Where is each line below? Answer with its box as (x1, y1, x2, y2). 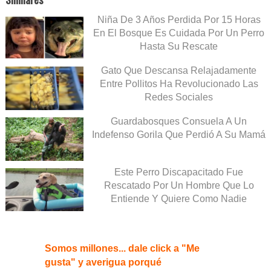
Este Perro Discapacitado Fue (114, 166, 243, 177)
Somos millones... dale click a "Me (45, 243, 200, 254)
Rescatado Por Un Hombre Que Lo (103, 180, 254, 191)
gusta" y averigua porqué (45, 257, 162, 268)
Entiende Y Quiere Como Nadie (111, 193, 247, 204)
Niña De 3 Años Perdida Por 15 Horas (97, 15, 261, 25)
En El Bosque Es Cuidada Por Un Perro (93, 28, 264, 39)
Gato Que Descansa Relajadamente (101, 65, 256, 76)
